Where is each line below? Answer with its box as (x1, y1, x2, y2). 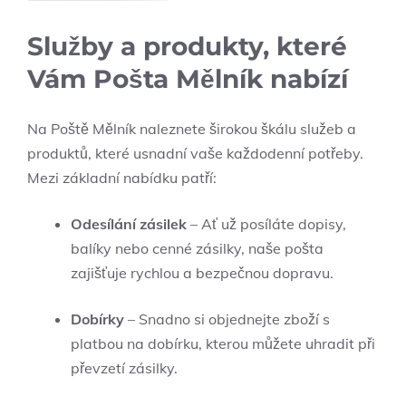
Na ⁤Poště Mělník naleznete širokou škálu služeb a (27, 119, 356, 138)
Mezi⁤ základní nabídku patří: (27, 168, 217, 187)
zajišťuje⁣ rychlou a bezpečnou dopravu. (71, 263, 333, 282)
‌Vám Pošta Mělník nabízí (27, 63, 348, 94)
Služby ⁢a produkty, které (27, 30, 347, 62)
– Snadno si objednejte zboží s (124, 309, 330, 328)
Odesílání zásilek (71, 214, 187, 233)
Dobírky (71, 309, 124, 328)
